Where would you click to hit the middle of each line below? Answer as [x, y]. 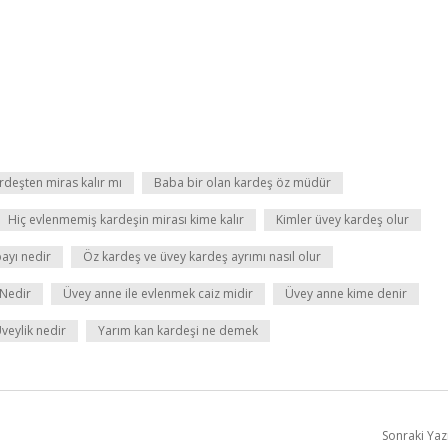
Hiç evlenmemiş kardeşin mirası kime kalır [126, 219]
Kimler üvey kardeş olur [342, 219]
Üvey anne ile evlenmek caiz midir [158, 293]
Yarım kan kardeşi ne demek [178, 330]
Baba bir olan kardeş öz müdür [242, 182]
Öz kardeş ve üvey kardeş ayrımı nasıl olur [202, 256]
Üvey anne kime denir [346, 293]
